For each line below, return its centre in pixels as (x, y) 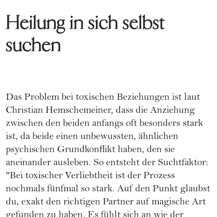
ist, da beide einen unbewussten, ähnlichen (92, 138)
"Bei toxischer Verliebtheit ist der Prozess (90, 177)
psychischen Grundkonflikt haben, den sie (90, 151)
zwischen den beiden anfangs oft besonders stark (104, 124)
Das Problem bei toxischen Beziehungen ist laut (103, 98)
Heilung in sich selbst (85, 23)
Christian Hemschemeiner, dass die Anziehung (100, 111)
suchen (33, 46)
